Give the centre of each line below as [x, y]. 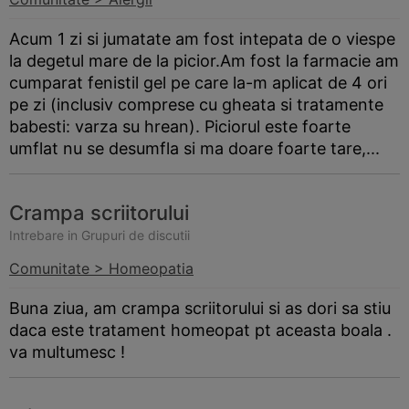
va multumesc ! [67, 352]
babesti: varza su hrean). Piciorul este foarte [180, 126]
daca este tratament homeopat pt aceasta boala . [200, 330]
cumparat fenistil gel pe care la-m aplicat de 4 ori [198, 83]
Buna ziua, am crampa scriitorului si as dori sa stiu [200, 308]
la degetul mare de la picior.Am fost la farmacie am [204, 61]
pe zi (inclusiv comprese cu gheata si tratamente [196, 105]
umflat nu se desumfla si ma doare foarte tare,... [194, 148]
